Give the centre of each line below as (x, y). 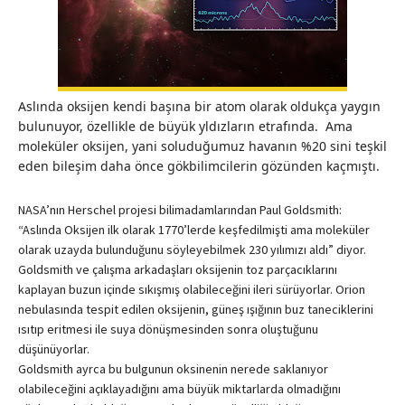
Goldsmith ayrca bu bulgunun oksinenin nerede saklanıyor (173, 369)
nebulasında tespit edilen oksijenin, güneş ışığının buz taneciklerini (196, 310)
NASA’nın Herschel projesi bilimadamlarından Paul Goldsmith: (180, 210)
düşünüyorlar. (54, 349)
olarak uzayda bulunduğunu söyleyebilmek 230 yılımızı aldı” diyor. (192, 250)
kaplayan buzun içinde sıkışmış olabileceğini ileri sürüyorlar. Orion (192, 290)
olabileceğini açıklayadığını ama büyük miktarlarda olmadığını (179, 389)
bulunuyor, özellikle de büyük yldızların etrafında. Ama (185, 127)
